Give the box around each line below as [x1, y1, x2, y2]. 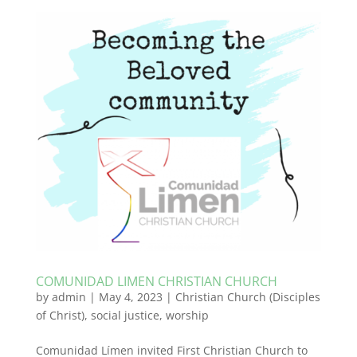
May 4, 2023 [98, 289, 163, 305]
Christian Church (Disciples [175, 289, 320, 305]
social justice [90, 308, 159, 324]
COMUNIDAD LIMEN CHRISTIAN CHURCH [35, 273, 277, 291]
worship [165, 308, 209, 324]
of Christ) [35, 308, 84, 324]
